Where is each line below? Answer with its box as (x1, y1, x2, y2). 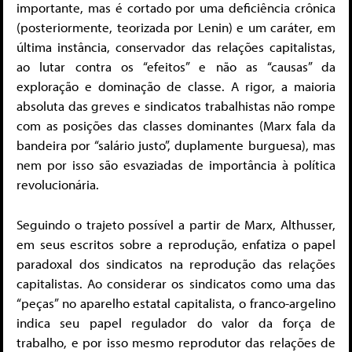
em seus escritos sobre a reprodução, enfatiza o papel (16, 235, 335, 252)
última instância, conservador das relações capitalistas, (16, 38, 335, 56)
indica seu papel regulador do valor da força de (16, 313, 335, 331)
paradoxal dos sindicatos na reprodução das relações (16, 255, 335, 272)
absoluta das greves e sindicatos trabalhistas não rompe (16, 97, 335, 115)
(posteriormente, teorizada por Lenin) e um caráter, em (16, 19, 335, 36)
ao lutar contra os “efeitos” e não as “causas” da (16, 58, 335, 75)
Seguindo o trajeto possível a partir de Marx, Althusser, (16, 215, 335, 233)
